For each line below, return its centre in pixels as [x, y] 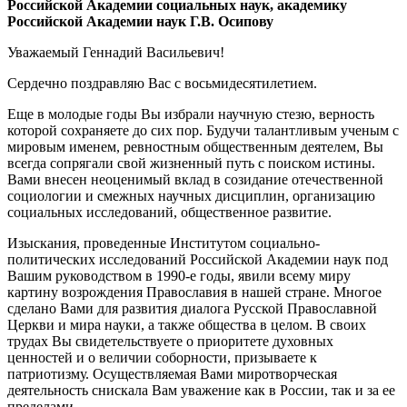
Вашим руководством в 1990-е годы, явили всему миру [179, 275]
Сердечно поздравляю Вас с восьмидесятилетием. [162, 83]
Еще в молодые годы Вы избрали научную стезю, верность [191, 114]
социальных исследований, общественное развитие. [169, 212]
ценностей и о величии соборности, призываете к [162, 357]
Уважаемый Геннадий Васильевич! [116, 52]
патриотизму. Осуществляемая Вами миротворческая [172, 373]
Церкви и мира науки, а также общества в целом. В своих [187, 324]
